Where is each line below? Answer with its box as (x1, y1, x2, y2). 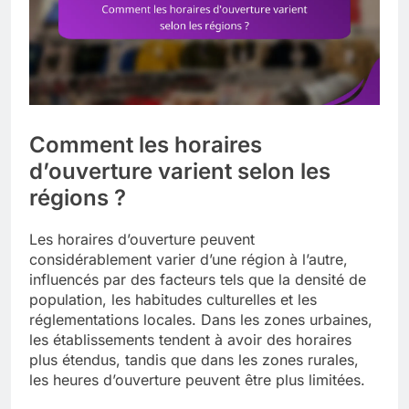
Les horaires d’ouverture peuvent (29, 229, 255, 248)
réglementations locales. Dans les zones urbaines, (29, 309, 372, 329)
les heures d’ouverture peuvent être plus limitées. (29, 370, 365, 389)
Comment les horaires (29, 131, 262, 158)
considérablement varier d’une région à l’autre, (29, 249, 348, 268)
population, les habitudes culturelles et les (29, 289, 317, 309)
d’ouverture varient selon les (29, 157, 330, 184)
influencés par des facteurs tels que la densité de (29, 269, 366, 288)
